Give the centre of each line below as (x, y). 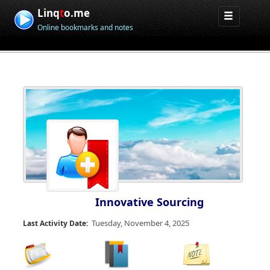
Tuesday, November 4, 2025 (140, 223)
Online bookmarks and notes (86, 27)
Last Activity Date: (55, 223)
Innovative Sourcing (149, 202)
